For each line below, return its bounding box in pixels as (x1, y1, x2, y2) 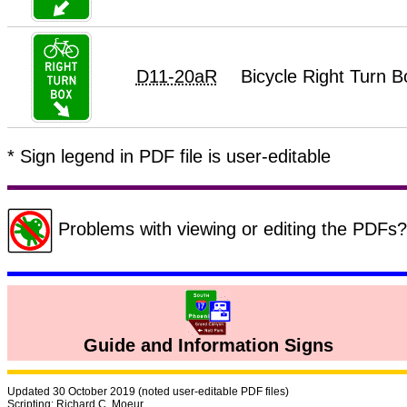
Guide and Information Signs (83, 335, 333, 356)
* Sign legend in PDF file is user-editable (7, 146, 331, 167)
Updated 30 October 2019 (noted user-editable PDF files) (7, 385, 289, 399)
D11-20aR (135, 66, 217, 87)
